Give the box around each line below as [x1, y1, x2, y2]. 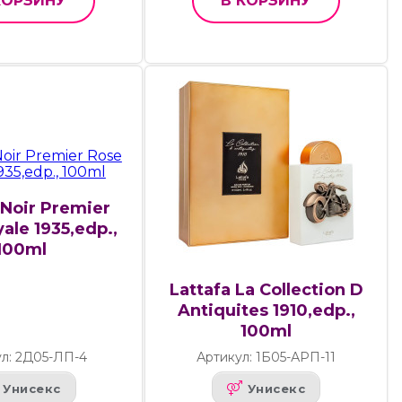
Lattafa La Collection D [169, 280, 363, 301]
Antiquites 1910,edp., [177, 301, 355, 321]
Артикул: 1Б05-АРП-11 [197, 349, 336, 366]
